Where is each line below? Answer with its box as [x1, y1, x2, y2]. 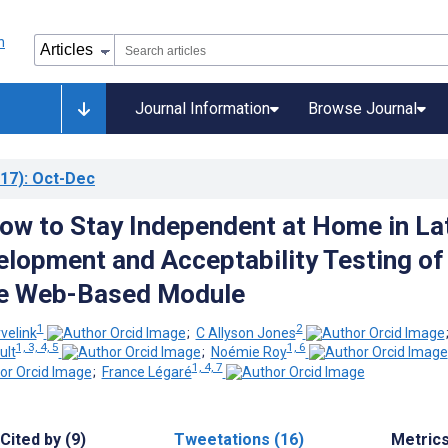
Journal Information [135, 99, 270, 118]
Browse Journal [308, 99, 417, 118]
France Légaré [101, 363, 192, 380]
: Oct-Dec [24, 169, 95, 188]
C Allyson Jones [195, 324, 296, 341]
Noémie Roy [210, 344, 287, 361]
